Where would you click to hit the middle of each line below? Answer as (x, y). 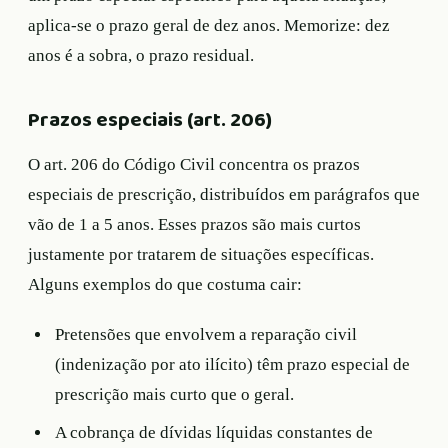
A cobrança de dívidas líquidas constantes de (214, 432)
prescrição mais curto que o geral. (175, 395)
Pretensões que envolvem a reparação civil (206, 335)
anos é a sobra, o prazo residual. (141, 56)
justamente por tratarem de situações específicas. (201, 255)
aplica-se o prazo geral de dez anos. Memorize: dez (209, 26)
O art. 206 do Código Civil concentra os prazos (194, 165)
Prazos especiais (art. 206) (150, 121)
